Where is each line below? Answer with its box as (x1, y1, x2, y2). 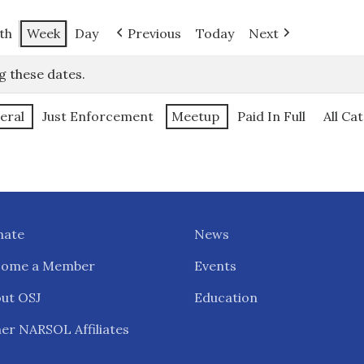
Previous (128, 24, 181, 41)
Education (194, 289, 258, 306)
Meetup (171, 107, 219, 124)
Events (194, 258, 236, 275)
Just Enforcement (42, 107, 154, 124)
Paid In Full (237, 107, 305, 124)
